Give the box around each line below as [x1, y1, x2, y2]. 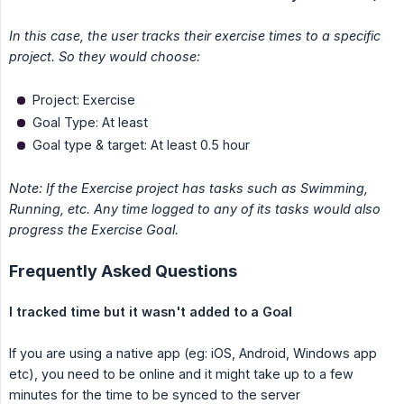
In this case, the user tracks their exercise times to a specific [9, 28, 381, 44]
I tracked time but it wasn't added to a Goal [9, 304, 292, 320]
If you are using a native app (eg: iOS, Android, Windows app [9, 345, 377, 362]
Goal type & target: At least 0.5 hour [32, 137, 250, 153]
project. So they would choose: [9, 49, 200, 65]
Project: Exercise [32, 92, 135, 108]
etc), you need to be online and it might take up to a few [9, 366, 353, 382]
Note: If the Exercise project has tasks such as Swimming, [9, 180, 368, 197]
